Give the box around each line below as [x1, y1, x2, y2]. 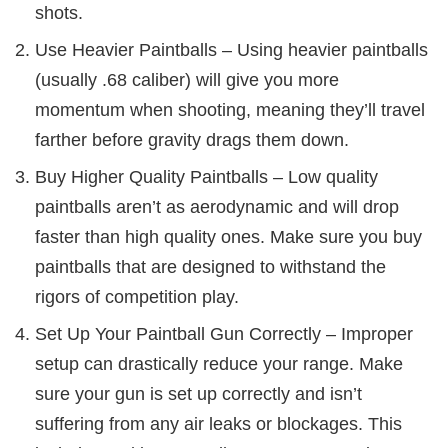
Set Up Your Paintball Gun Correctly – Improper [35, 324, 413, 345]
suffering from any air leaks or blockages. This [35, 414, 402, 435]
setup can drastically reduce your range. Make [35, 354, 403, 375]
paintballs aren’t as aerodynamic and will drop [35, 197, 399, 218]
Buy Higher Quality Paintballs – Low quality [35, 167, 378, 188]
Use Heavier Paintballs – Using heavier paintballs [35, 40, 428, 61]
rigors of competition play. [35, 287, 239, 308]
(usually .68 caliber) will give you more [35, 70, 339, 91]
